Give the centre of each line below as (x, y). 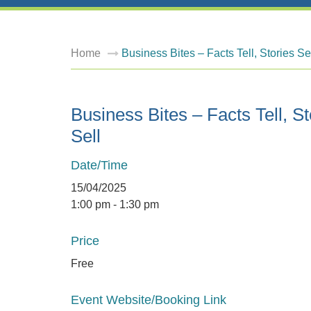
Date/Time (99, 165)
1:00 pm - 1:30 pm (115, 204)
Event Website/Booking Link (149, 300)
